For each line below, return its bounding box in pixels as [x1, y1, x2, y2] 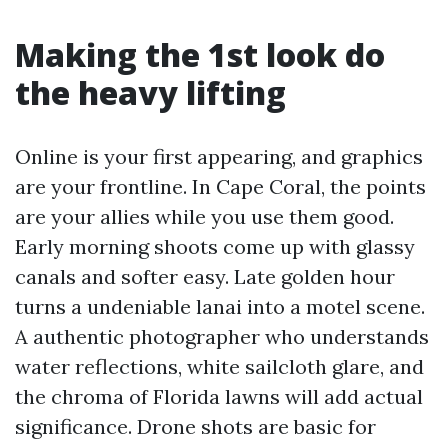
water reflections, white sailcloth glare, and [15, 354, 424, 379]
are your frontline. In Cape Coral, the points [15, 174, 426, 199]
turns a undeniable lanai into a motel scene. [15, 294, 425, 319]
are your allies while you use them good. [15, 204, 394, 229]
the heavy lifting [15, 71, 286, 114]
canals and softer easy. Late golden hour [15, 264, 395, 289]
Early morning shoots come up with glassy [15, 234, 415, 259]
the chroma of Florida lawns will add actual [15, 384, 423, 409]
